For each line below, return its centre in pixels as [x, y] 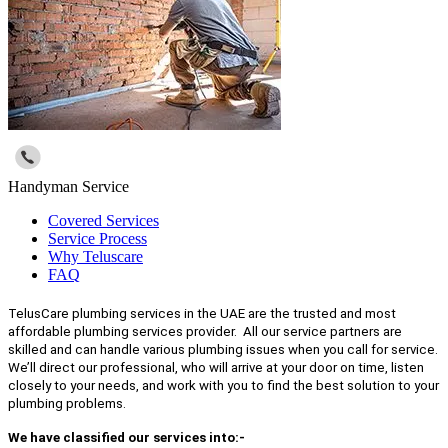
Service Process [97, 239]
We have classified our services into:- [126, 437]
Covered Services [103, 221]
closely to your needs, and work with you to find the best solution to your [223, 385]
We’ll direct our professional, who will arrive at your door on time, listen [216, 367]
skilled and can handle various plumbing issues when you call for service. [223, 349]
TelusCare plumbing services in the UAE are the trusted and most [202, 313]
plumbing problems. [67, 403]
